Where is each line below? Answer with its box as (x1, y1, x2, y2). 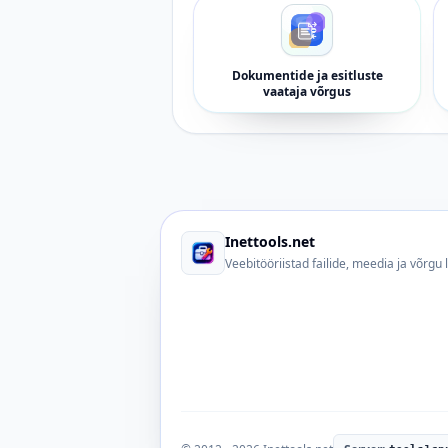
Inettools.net (225, 232, 315, 251)
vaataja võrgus (263, 83, 351, 100)
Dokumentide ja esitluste (231, 67, 383, 84)
